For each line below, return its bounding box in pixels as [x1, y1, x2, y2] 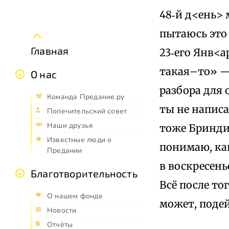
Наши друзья [47, 121, 94, 131]
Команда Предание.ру [47, 92, 124, 102]
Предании [47, 146, 82, 156]
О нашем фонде [47, 191, 103, 201]
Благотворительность [31, 167, 138, 180]
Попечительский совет [47, 106, 127, 117]
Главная [31, 44, 69, 57]
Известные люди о [47, 135, 112, 145]
